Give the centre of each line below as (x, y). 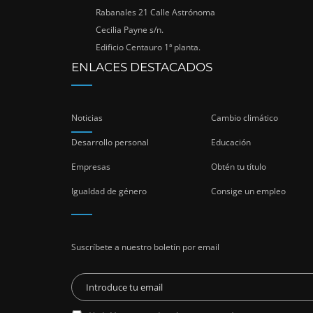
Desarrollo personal (110, 143)
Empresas (91, 167)
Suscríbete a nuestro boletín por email (145, 247)
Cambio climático (245, 118)
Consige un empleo (248, 191)
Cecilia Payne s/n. (130, 30)
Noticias (87, 118)
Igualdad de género (109, 191)
